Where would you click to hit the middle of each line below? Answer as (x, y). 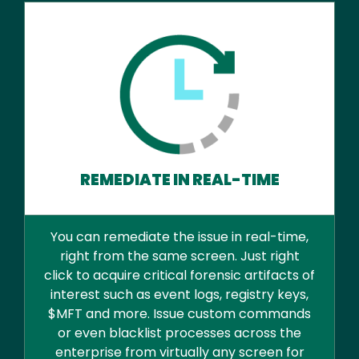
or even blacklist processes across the (179, 333)
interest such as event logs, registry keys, (179, 295)
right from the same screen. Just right (179, 256)
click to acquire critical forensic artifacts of (179, 276)
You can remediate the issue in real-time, (179, 237)
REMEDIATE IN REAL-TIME (179, 179)
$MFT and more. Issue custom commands (179, 314)
